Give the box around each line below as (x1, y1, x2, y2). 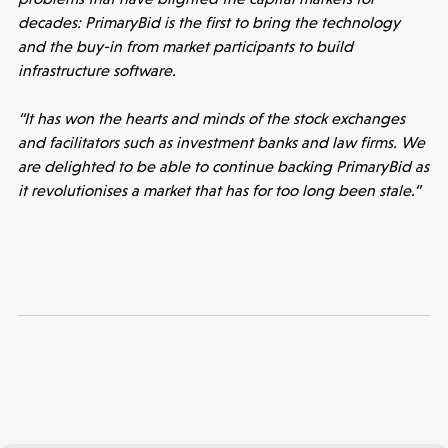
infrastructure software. (17, 60, 176, 80)
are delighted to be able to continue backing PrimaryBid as (17, 156, 429, 176)
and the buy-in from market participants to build (17, 36, 353, 56)
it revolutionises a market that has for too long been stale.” (17, 180, 420, 200)
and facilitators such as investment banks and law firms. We (17, 132, 425, 152)
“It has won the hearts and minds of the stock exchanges (17, 108, 405, 128)
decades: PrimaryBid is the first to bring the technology (17, 12, 400, 32)
